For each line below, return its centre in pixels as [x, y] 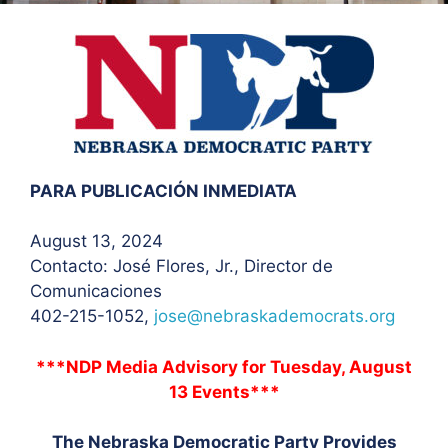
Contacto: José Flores [117, 266]
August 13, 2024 [96, 241]
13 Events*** [224, 391]
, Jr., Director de [269, 266]
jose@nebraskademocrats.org [274, 316]
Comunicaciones [96, 291]
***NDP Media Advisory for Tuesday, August [224, 366]
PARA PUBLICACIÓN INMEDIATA [163, 190]
